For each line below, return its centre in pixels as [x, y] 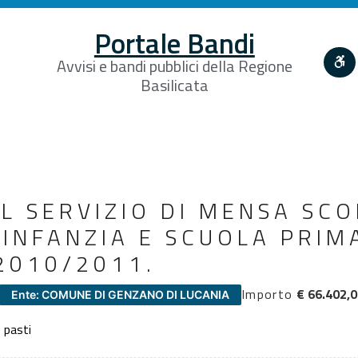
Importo [267, 294]
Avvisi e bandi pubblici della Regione [174, 66]
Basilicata [174, 85]
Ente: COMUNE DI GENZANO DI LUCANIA [120, 294]
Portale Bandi [174, 43]
